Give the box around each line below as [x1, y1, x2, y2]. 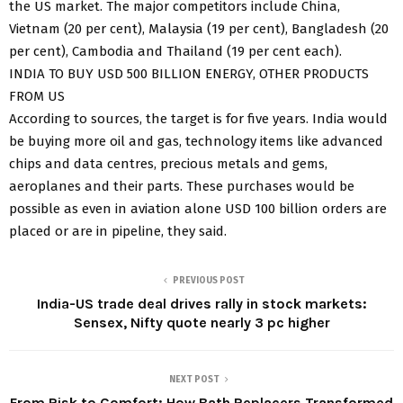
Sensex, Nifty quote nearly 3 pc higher [73, 313, 330, 331]
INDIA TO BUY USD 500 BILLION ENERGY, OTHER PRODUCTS [9, 65, 369, 82]
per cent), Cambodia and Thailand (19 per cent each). [9, 42, 342, 59]
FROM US [9, 87, 86, 104]
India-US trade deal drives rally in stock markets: [36, 294, 367, 312]
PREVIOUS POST [173, 274, 245, 286]
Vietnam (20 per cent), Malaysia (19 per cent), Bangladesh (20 [9, 20, 389, 37]
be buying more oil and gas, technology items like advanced [9, 132, 383, 149]
